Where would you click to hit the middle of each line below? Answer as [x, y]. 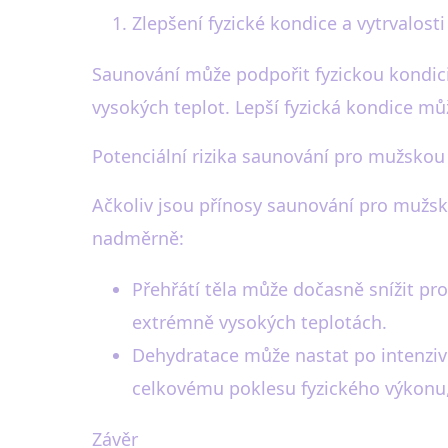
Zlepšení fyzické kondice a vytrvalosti [288, 23]
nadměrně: [138, 238]
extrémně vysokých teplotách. [259, 322]
